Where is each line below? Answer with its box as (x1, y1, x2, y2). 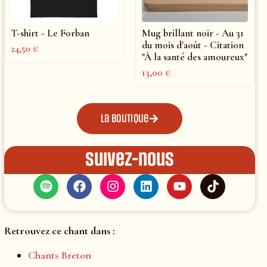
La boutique (101, 111, 149, 125)
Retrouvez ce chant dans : (4, 223, 115, 237)
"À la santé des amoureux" (142, 50, 248, 63)
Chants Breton (27, 248, 91, 262)
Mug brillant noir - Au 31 (142, 26, 244, 39)
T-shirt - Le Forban (11, 26, 90, 39)
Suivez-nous (85, 148, 174, 170)
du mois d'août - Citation (142, 38, 244, 51)
